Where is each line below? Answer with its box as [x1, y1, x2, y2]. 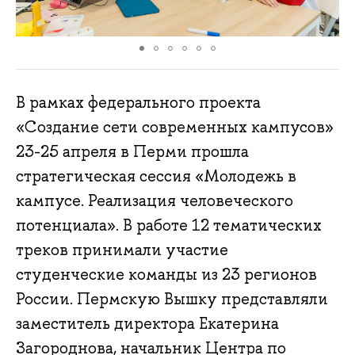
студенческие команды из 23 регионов [16, 264, 317, 285]
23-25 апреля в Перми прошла [16, 141, 249, 162]
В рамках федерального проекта [16, 92, 261, 113]
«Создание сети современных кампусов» [16, 116, 334, 138]
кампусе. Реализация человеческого [16, 190, 293, 212]
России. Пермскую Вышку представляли [16, 288, 328, 310]
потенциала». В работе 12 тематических [16, 215, 322, 236]
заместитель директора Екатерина [16, 313, 279, 334]
